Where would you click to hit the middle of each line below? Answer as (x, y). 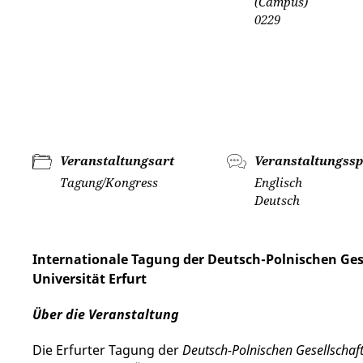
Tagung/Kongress (109, 182)
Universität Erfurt (90, 279)
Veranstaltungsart (117, 160)
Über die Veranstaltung (106, 314)
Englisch (279, 182)
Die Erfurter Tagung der (107, 350)
